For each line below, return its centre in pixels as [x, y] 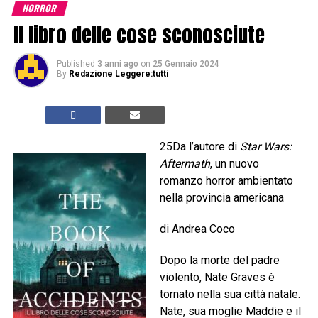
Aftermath [185, 164]
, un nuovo [234, 164]
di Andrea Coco [197, 229]
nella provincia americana [221, 198]
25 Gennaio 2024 [186, 64]
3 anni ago [117, 64]
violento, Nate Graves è [217, 278]
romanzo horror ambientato [226, 181]
